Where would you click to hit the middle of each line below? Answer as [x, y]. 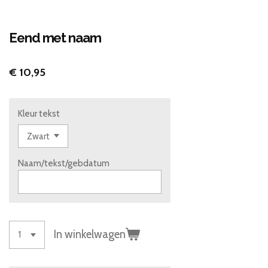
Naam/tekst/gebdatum [64, 164]
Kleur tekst [39, 113]
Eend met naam [55, 37]
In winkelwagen [90, 234]
